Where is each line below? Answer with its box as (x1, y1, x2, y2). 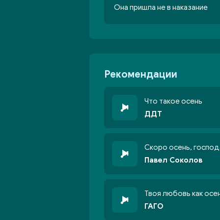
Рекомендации (104, 68, 177, 81)
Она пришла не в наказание (114, 3, 208, 12)
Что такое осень (144, 97, 202, 106)
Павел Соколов (144, 156, 202, 165)
